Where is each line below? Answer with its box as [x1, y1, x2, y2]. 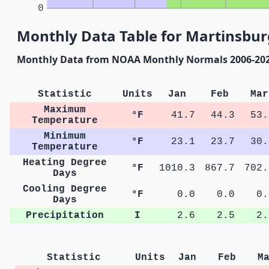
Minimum [44, 131, 86, 142]
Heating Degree [23, 157, 107, 169]
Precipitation [26, 210, 104, 222]
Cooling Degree [23, 184, 107, 195]
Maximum [44, 104, 86, 116]
